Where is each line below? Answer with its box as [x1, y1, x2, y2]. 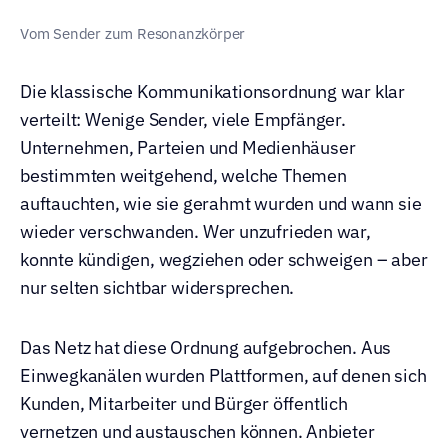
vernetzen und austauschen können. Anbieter [20, 420, 375, 443]
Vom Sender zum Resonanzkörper [20, 24, 246, 43]
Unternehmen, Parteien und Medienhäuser [20, 136, 356, 159]
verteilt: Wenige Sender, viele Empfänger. [20, 108, 346, 131]
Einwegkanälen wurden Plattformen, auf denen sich [20, 364, 427, 387]
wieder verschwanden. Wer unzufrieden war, [20, 220, 371, 243]
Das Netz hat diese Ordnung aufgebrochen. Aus [20, 336, 392, 359]
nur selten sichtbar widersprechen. [20, 276, 295, 299]
